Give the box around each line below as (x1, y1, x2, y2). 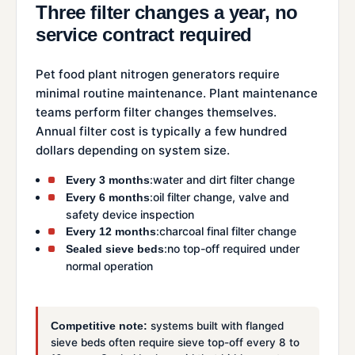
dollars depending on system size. (36, 142, 230, 158)
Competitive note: (51, 319, 147, 332)
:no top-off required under (164, 241, 300, 255)
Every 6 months (66, 190, 150, 204)
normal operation (66, 258, 153, 273)
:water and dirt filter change (150, 172, 295, 186)
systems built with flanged (147, 319, 284, 332)
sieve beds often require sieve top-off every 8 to (51, 335, 300, 349)
